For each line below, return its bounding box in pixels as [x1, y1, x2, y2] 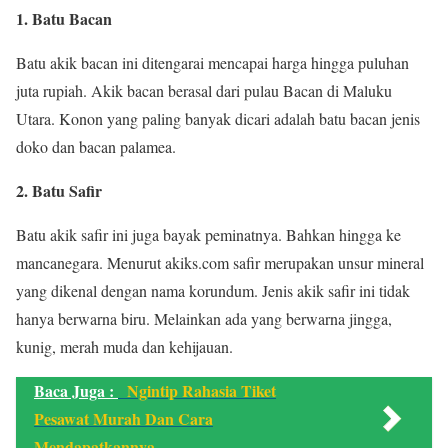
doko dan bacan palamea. [16, 136, 176, 157]
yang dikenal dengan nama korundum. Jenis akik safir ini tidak [16, 280, 410, 301]
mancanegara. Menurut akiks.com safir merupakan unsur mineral [16, 252, 424, 273]
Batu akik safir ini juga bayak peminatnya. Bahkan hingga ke [16, 224, 401, 245]
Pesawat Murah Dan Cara [34, 407, 213, 430]
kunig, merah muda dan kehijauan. [16, 336, 233, 357]
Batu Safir [32, 179, 102, 202]
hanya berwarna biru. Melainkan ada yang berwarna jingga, [16, 308, 392, 329]
